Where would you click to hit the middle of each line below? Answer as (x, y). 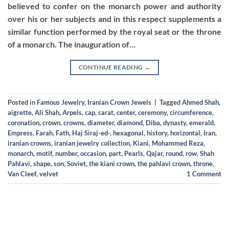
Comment (206, 174)
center (126, 112)
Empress (20, 133)
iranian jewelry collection (92, 143)
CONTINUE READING (111, 67)
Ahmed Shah (200, 102)
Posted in (22, 102)
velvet (49, 174)
